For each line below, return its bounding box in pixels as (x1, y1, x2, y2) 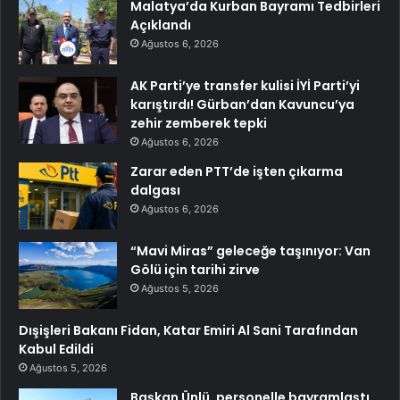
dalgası (130, 181, 180, 200)
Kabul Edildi (19, 340, 94, 359)
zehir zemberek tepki (130, 114, 267, 133)
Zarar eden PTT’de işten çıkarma (130, 162, 343, 181)
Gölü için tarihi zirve (130, 261, 260, 279)
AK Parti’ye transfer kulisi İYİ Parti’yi (130, 77, 360, 96)
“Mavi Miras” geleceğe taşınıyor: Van (130, 242, 371, 261)
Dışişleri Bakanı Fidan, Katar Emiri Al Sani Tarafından (19, 321, 358, 340)
